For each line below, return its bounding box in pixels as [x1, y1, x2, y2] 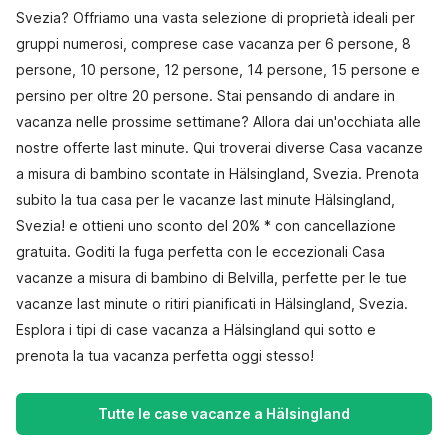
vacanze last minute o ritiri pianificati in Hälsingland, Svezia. [16, 295, 408, 312]
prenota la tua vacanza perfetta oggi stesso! [16, 347, 314, 364]
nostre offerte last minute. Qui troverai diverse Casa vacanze [16, 139, 423, 156]
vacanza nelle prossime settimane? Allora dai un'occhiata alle [16, 113, 421, 130]
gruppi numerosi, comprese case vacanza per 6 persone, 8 [16, 35, 411, 52]
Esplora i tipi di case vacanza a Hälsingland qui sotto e [16, 321, 376, 338]
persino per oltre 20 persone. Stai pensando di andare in [16, 87, 395, 104]
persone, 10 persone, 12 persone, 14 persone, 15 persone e [16, 61, 420, 78]
